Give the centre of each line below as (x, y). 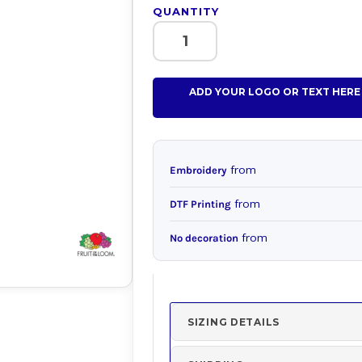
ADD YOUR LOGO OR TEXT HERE (275, 92)
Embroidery (198, 170)
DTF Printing (200, 204)
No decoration (204, 238)
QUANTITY (186, 11)
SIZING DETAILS (234, 322)
